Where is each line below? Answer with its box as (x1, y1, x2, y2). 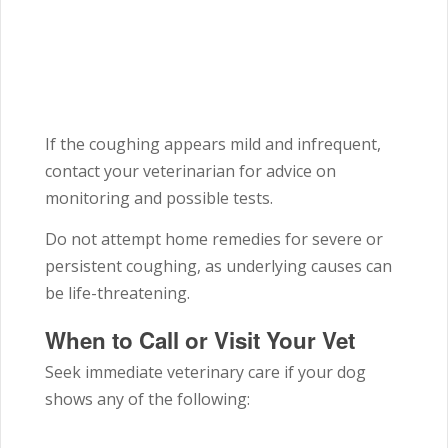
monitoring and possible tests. (45, 187, 273, 210)
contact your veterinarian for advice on (45, 160, 336, 183)
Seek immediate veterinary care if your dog (45, 361, 366, 384)
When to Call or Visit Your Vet (45, 324, 355, 357)
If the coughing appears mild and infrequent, (45, 133, 381, 156)
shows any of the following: (45, 388, 250, 411)
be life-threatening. (45, 282, 190, 305)
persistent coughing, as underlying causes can (45, 255, 392, 278)
